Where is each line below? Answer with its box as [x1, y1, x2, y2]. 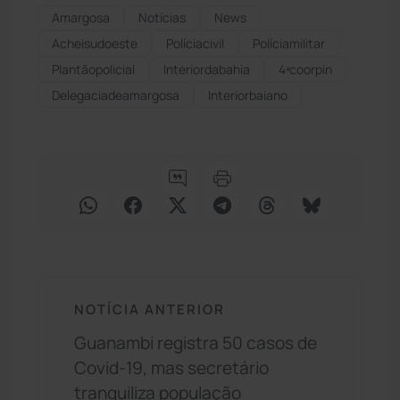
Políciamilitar [253, 34, 325, 52]
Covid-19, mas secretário [74, 356, 269, 380]
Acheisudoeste [52, 34, 137, 52]
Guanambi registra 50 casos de [74, 331, 317, 355]
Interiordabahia [163, 60, 250, 78]
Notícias [138, 8, 186, 26]
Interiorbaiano [208, 86, 287, 104]
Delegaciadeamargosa [52, 86, 179, 104]
